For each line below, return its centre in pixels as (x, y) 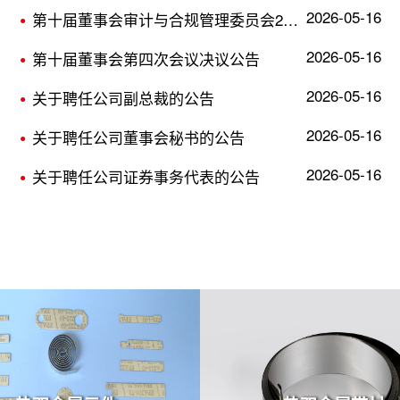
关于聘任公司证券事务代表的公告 (146, 176)
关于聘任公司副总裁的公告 (123, 97)
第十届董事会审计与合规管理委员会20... (291, 19)
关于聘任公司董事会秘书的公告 (138, 137)
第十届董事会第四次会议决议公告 (146, 58)
